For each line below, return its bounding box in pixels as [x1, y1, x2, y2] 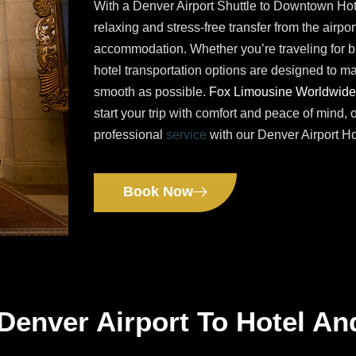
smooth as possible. [94, 85, 209, 99]
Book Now [123, 183, 193, 199]
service [166, 128, 207, 142]
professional [94, 128, 166, 142]
